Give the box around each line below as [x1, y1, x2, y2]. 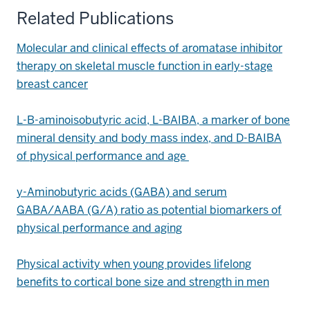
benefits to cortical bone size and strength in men [17, 275, 269, 289]
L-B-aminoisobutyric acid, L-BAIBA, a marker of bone [17, 113, 290, 127]
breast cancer [17, 77, 88, 91]
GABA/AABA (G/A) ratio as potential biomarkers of [17, 203, 282, 217]
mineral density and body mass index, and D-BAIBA [17, 131, 282, 145]
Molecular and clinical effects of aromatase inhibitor [17, 41, 282, 55]
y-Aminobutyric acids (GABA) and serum [17, 185, 227, 199]
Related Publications [17, 8, 174, 29]
